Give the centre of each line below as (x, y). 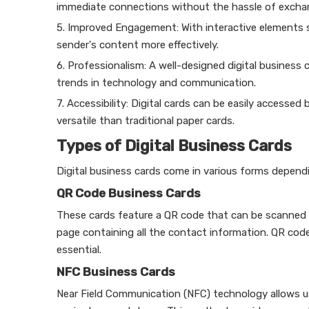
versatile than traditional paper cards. (146, 121)
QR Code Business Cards (129, 193)
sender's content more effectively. (138, 45)
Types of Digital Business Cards (174, 146)
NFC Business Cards (116, 272)
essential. (79, 250)
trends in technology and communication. (156, 83)
